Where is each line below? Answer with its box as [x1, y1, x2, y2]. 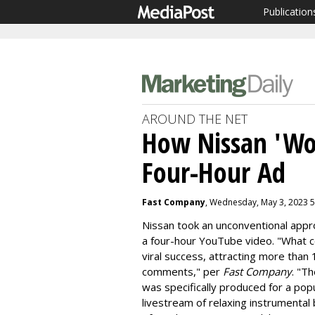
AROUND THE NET [142, 110, 247, 127]
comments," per [142, 264, 223, 278]
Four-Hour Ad [142, 153, 285, 191]
